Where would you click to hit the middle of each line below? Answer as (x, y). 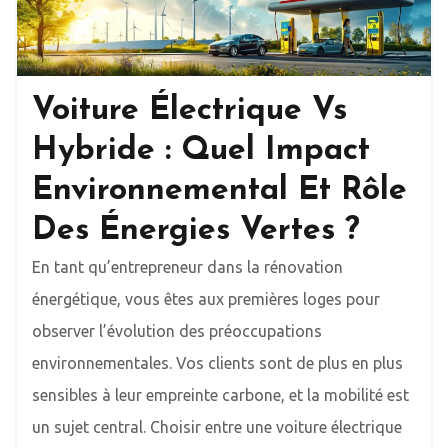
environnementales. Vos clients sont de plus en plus (217, 362)
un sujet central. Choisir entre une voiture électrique (217, 426)
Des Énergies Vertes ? (196, 230)
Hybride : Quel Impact (201, 150)
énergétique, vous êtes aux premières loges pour (206, 298)
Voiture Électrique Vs (189, 110)
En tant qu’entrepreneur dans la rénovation (187, 266)
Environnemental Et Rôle (219, 190)
